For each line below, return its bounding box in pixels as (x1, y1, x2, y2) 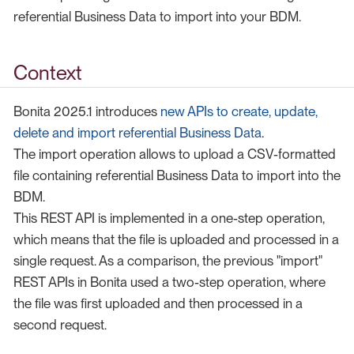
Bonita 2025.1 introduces (13, 104, 160, 120)
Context (13, 60, 82, 85)
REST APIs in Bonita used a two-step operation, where (13, 274, 326, 291)
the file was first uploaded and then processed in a (13, 296, 303, 312)
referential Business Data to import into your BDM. (13, 8, 301, 24)
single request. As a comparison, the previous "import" (13, 253, 322, 269)
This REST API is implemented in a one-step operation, (13, 210, 325, 227)
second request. (13, 317, 107, 333)
